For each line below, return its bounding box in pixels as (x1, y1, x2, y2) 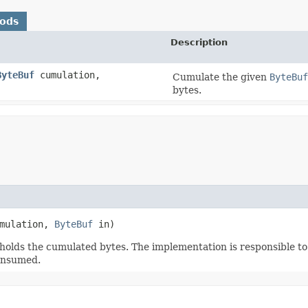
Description (170, 36, 228, 47)
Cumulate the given (173, 71, 269, 82)
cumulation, (34, 69, 100, 80)
